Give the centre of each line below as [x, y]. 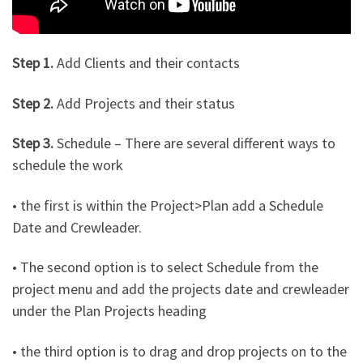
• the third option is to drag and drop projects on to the [179, 351]
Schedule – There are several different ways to [194, 143]
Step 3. [33, 143]
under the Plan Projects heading [109, 311]
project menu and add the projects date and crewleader [181, 289]
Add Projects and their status [144, 103]
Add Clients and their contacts [147, 63]
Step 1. [33, 63]
